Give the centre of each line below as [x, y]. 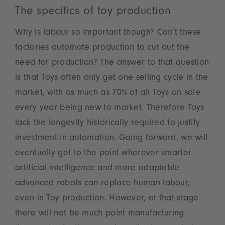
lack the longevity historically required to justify [108, 123]
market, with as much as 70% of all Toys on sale [108, 93]
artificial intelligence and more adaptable [97, 168]
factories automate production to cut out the [102, 48]
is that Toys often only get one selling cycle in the [112, 78]
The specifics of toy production [95, 12]
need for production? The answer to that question [112, 63]
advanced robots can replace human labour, [103, 184]
